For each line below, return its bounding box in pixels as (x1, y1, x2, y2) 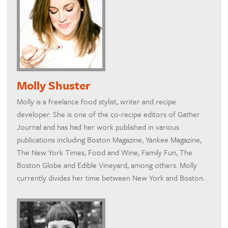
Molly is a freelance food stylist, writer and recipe (17, 96, 177, 107)
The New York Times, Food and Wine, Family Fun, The (17, 147, 193, 158)
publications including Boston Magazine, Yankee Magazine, (17, 134, 202, 146)
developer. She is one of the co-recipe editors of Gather (17, 108, 201, 120)
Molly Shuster (17, 77, 91, 94)
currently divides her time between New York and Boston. (17, 172, 205, 184)
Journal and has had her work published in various (17, 121, 180, 133)
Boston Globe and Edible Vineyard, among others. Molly (17, 159, 197, 171)
